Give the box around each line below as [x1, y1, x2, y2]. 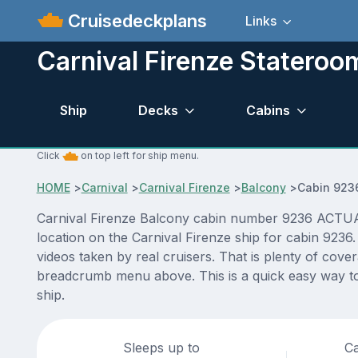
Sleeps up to [123, 340, 201, 356]
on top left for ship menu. [78, 149, 199, 162]
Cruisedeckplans [63, 10, 208, 31]
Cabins [245, 101, 290, 118]
